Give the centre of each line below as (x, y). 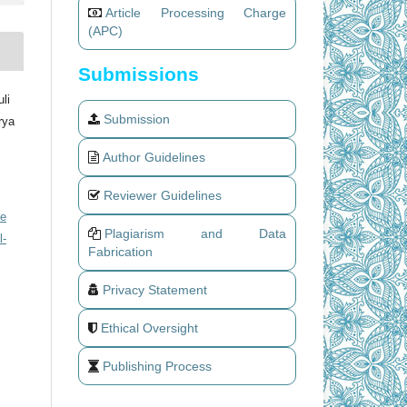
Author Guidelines (154, 157)
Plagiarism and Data (195, 233)
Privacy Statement (155, 289)
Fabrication (120, 251)
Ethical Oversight (149, 328)
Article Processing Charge (196, 12)
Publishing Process (157, 366)
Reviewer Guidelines (163, 195)
